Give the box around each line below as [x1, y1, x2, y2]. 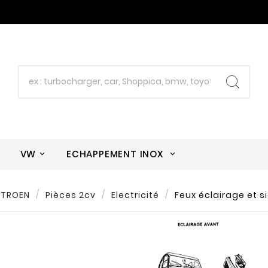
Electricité [111, 188, 159, 201]
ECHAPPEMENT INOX [66, 148, 166, 161]
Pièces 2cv [45, 188, 96, 201]
